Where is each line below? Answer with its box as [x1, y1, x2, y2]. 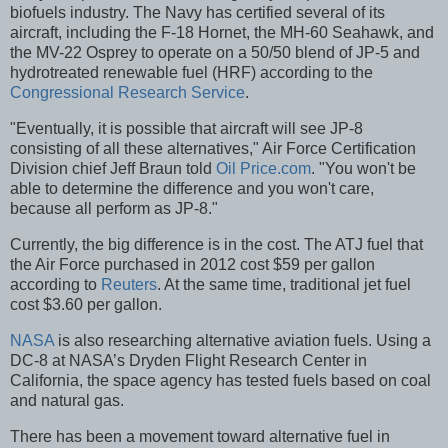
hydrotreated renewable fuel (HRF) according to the [10, 64, 373, 82]
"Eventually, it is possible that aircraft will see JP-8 [10, 120, 363, 138]
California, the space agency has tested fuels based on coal [10, 371, 431, 389]
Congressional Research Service [10, 84, 245, 102]
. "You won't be [311, 160, 416, 178]
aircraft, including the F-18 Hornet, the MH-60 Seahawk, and [10, 24, 434, 42]
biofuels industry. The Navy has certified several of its [10, 4, 385, 22]
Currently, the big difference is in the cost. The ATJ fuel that [10, 236, 423, 254]
